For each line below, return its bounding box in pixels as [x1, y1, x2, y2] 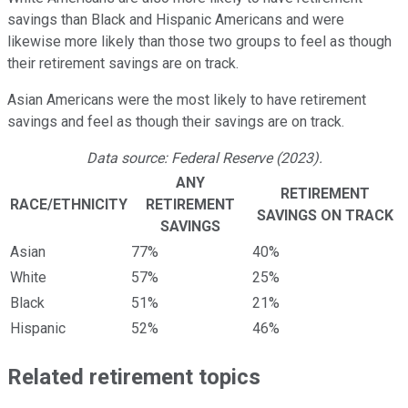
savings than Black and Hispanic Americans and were [7, 11, 344, 29]
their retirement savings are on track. [7, 55, 239, 73]
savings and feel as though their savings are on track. [7, 113, 344, 131]
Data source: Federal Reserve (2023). [86, 149, 322, 168]
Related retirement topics [7, 364, 260, 390]
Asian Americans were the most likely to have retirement [7, 91, 366, 109]
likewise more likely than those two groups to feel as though [7, 33, 392, 51]
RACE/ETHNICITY [10, 196, 127, 214]
